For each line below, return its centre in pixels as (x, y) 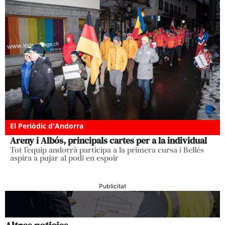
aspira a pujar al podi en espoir (64, 158)
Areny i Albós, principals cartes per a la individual (108, 141)
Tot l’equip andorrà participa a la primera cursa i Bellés (107, 150)
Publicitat (113, 186)
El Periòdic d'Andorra (47, 126)
